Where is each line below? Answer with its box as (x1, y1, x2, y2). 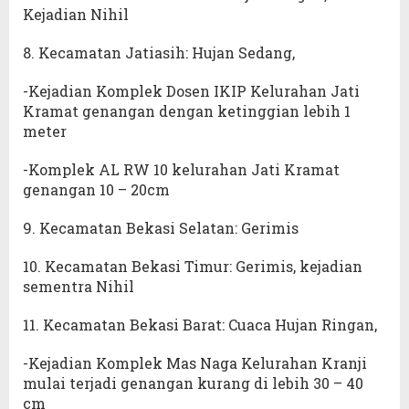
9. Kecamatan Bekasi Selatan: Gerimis (23, 218, 299, 238)
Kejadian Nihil (23, 5, 129, 25)
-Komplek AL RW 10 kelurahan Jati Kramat (23, 160, 340, 180)
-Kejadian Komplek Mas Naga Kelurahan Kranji (23, 353, 367, 373)
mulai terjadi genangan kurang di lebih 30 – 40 (23, 373, 363, 393)
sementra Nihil (23, 277, 134, 297)
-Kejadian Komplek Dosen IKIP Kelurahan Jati (23, 81, 360, 101)
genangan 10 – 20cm (23, 180, 170, 200)
